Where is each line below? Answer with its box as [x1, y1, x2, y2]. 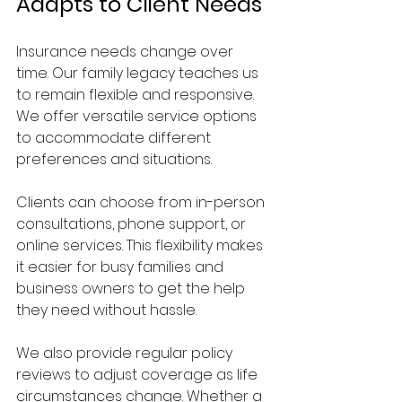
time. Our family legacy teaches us [16, 62, 262, 83]
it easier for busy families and [16, 256, 227, 277]
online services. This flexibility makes [16, 234, 267, 256]
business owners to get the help [16, 277, 249, 299]
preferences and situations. [16, 148, 212, 170]
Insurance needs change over [16, 40, 237, 62]
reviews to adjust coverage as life [16, 363, 261, 385]
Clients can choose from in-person [16, 191, 268, 213]
